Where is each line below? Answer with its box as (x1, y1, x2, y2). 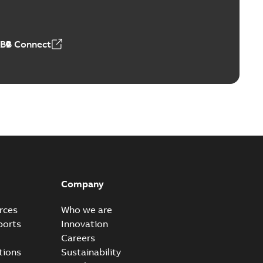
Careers (60, 231, 95, 244)
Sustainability (60, 245, 121, 258)
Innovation (60, 217, 108, 230)
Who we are (60, 203, 112, 215)
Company (60, 177, 104, 190)
